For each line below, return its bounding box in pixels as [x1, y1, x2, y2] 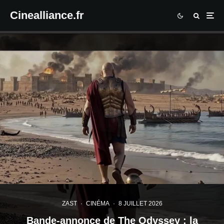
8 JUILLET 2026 [118, 199, 162, 207]
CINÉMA [85, 199, 109, 207]
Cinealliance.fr [10, 9, 84, 21]
